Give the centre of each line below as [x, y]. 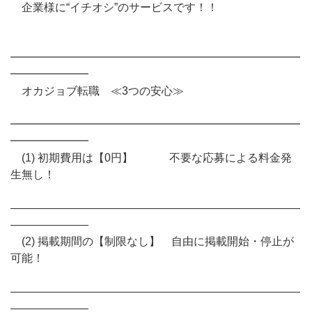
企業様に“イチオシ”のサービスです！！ [114, 7]
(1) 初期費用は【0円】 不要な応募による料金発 [151, 158]
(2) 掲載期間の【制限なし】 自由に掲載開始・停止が [152, 241]
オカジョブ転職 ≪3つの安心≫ [97, 91]
